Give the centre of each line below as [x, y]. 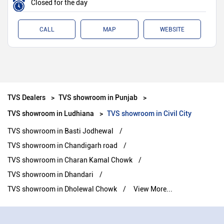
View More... [153, 189]
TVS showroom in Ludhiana [51, 113]
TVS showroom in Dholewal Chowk [62, 189]
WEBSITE [172, 30]
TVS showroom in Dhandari [50, 175]
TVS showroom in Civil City [149, 113]
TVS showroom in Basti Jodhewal [60, 131]
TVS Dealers [27, 97]
